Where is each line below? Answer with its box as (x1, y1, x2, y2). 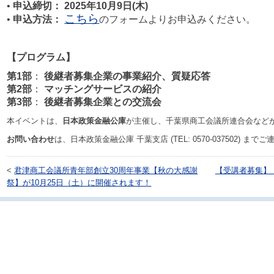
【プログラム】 (7, 51, 76, 62)
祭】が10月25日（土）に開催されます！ (7, 178, 152, 187)
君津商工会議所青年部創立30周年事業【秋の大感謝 (14, 166, 198, 175)
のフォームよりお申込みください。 (99, 14, 256, 25)
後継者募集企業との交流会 (44, 96, 162, 107)
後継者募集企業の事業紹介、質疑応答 (44, 70, 211, 81)
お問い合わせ (7, 135, 55, 144)
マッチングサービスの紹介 (44, 83, 162, 94)
